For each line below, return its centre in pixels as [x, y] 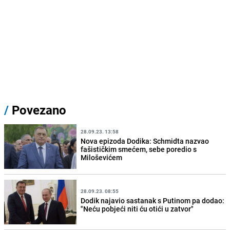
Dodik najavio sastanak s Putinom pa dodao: [153, 200]
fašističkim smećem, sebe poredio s [139, 149]
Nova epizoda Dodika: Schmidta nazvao [145, 141]
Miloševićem [102, 157]
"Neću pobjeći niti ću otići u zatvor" [137, 208]
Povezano [37, 110]
